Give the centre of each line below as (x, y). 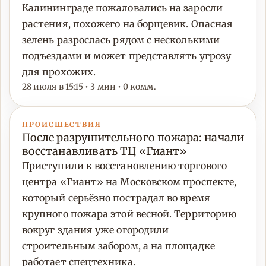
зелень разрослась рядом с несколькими (121, 40)
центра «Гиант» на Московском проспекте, (129, 182)
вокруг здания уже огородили (96, 230)
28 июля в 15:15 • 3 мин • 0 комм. (89, 87)
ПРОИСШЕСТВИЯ (62, 125)
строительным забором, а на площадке (118, 246)
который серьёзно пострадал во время (116, 198)
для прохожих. (59, 72)
